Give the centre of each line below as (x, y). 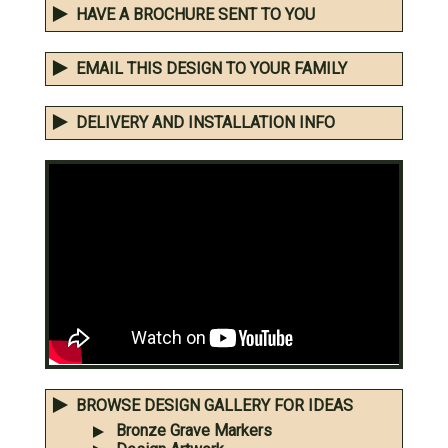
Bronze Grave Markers (194, 430)
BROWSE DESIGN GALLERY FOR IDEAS (214, 405)
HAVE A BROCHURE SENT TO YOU (195, 15)
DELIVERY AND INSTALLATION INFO (205, 123)
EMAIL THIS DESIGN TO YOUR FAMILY (211, 69)
